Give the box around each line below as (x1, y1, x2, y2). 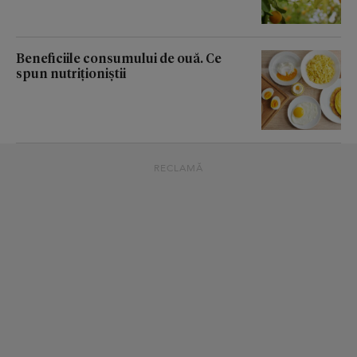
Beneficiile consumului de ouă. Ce (16, 49, 222, 66)
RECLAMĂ (154, 161, 203, 175)
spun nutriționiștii (16, 64, 126, 81)
